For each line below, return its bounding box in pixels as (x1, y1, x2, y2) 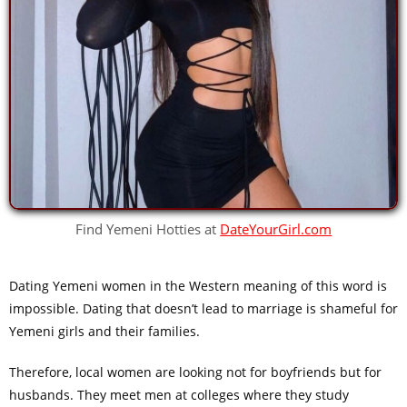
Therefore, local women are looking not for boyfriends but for (8, 363, 382, 382)
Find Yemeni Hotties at (75, 219, 221, 238)
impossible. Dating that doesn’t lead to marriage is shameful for (8, 300, 398, 318)
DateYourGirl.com (220, 219, 333, 238)
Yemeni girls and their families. (8, 323, 200, 341)
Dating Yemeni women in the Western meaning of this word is (8, 277, 387, 295)
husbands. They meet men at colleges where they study (8, 386, 349, 404)
